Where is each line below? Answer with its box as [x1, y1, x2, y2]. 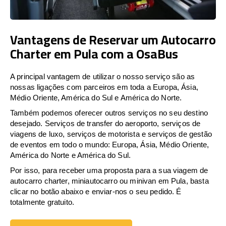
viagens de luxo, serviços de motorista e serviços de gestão [10, 129, 212, 138]
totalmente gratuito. [10, 197, 75, 206]
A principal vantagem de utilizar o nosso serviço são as [10, 72, 195, 81]
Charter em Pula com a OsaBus [10, 41, 178, 66]
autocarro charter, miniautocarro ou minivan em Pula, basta [10, 176, 209, 185]
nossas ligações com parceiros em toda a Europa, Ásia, [10, 82, 198, 91]
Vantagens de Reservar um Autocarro [10, 27, 216, 51]
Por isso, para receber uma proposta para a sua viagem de [10, 165, 208, 175]
